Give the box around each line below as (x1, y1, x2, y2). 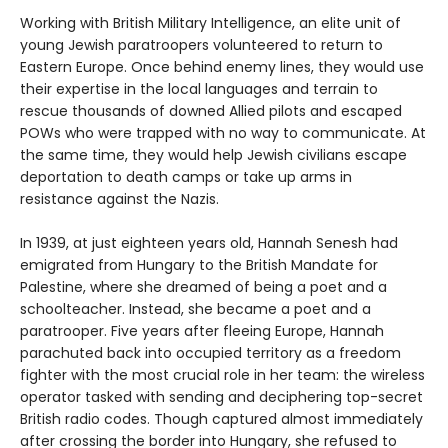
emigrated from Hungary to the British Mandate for (20, 255, 378, 275)
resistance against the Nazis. (20, 189, 219, 209)
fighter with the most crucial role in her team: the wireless (20, 365, 425, 385)
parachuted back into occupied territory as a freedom (20, 343, 401, 363)
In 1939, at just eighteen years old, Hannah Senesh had (20, 233, 398, 253)
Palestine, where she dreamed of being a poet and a (20, 277, 387, 297)
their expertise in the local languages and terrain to (20, 79, 378, 99)
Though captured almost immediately (154, 409, 423, 429)
